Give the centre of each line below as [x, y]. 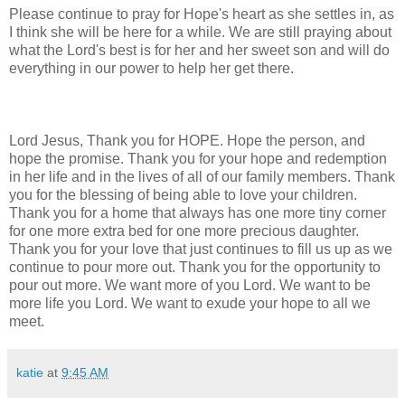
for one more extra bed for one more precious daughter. [184, 231]
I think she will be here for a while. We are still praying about [200, 32]
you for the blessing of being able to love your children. [183, 194]
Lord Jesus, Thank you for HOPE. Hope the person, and [187, 140]
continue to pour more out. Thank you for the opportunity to [195, 267]
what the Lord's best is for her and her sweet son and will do [199, 50]
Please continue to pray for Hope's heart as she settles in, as [202, 14]
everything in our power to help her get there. [151, 68]
